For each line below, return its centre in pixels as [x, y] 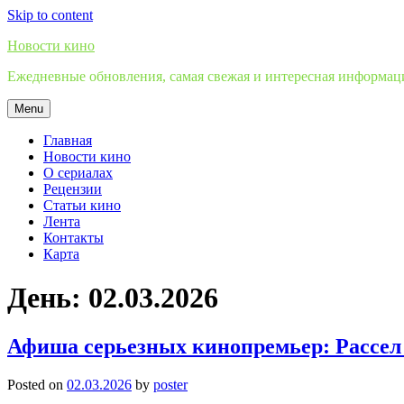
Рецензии [73, 189]
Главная [68, 140]
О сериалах [78, 173]
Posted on [37, 384]
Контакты [73, 238]
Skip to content [50, 15]
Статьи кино [82, 205]
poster [170, 384]
